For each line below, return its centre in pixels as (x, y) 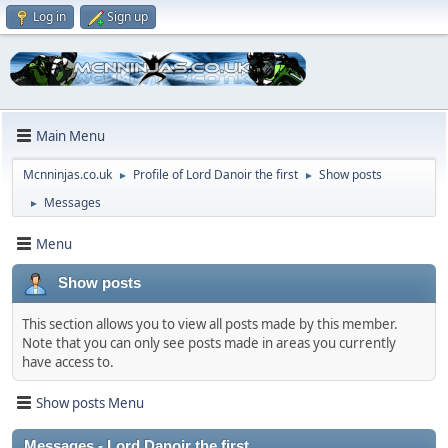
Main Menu (70, 135)
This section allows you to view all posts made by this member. (210, 324)
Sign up (127, 16)
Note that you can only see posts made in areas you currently (209, 343)
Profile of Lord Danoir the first (215, 175)
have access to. (68, 362)
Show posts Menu (90, 402)
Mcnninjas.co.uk (67, 175)
